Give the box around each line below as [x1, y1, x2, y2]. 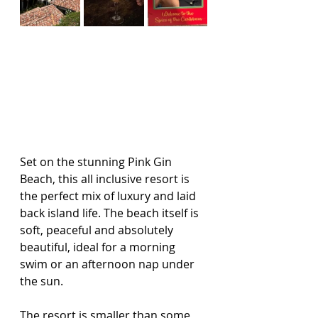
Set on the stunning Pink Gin [20, 153, 175, 170]
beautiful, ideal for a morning [20, 238, 178, 255]
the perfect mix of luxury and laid [20, 187, 199, 204]
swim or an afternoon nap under [20, 256, 197, 272]
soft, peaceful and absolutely [20, 221, 176, 238]
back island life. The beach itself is [20, 204, 202, 221]
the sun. [20, 273, 63, 289]
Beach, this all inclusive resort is [20, 170, 192, 187]
